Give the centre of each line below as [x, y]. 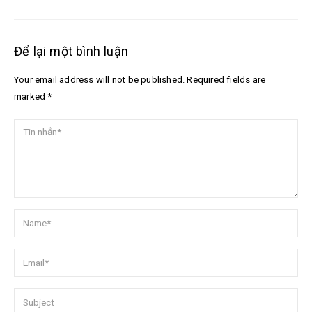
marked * [33, 97]
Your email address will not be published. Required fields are [140, 80]
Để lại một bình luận [71, 52]
